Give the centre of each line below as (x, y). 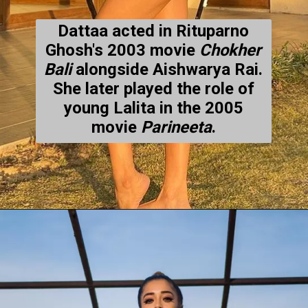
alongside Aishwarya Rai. (167, 70)
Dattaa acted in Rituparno (154, 31)
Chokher (231, 51)
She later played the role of (153, 89)
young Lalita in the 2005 (153, 108)
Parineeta (176, 128)
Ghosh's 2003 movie (123, 51)
